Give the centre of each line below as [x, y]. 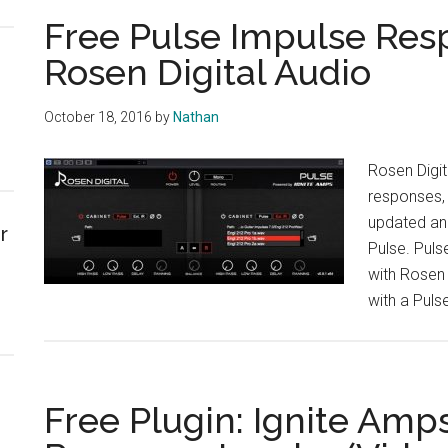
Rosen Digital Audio [207, 71]
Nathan [196, 116]
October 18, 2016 [98, 116]
